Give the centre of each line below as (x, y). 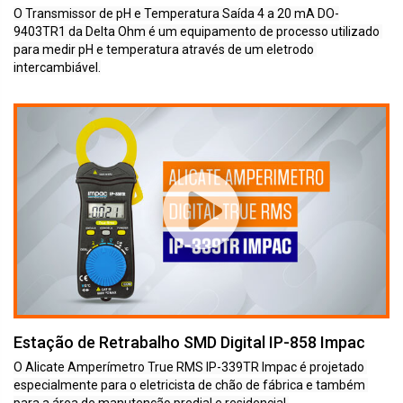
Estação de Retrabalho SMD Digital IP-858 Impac (189, 342)
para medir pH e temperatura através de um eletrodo (164, 49)
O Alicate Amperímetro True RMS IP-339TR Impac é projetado (189, 367)
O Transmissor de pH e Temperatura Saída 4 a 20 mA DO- (176, 13)
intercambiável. (57, 67)
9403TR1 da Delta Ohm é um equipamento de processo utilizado (197, 31)
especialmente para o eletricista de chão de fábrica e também (189, 385)
